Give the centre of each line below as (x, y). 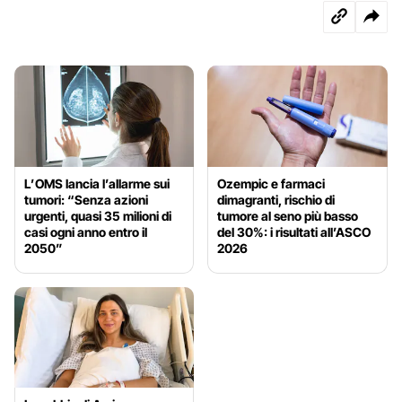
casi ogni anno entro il (86, 232)
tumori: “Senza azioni (86, 199)
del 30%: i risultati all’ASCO (294, 232)
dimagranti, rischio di (276, 199)
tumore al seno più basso (288, 215)
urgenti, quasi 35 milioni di (98, 215)
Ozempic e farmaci (271, 183)
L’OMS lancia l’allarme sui (97, 183)
